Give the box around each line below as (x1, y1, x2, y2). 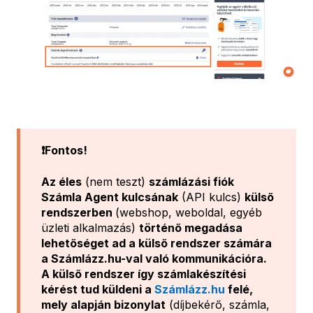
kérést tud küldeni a (41, 282, 154, 296)
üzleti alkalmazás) (41, 220, 139, 235)
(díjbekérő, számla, (166, 297, 270, 312)
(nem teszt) (82, 174, 149, 189)
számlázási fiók (149, 174, 234, 189)
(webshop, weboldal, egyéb (115, 205, 262, 219)
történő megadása (139, 220, 242, 235)
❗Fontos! (41, 143, 87, 158)
